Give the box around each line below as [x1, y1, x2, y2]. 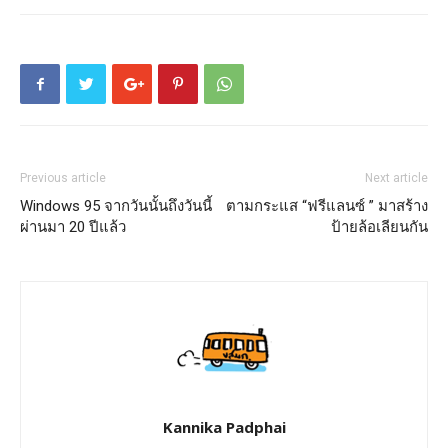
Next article [365, 171, 428, 185]
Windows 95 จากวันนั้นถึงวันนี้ [20, 197, 212, 215]
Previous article [20, 171, 106, 185]
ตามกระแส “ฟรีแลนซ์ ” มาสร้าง [226, 197, 428, 215]
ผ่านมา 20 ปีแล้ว [20, 218, 126, 236]
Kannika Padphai [162, 417, 286, 437]
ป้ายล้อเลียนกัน [331, 218, 428, 236]
